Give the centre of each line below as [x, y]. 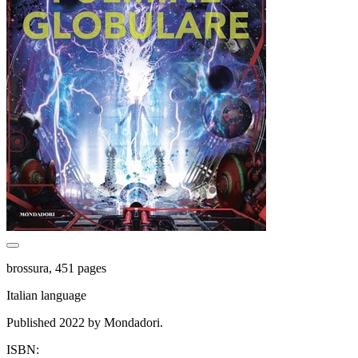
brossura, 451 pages [56, 268]
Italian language [46, 295]
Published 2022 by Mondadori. [85, 322]
